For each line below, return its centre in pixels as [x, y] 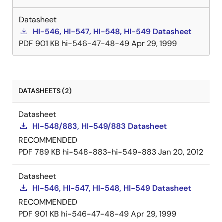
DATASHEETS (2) [45, 90]
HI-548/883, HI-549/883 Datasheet [100, 126]
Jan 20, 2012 [181, 152]
